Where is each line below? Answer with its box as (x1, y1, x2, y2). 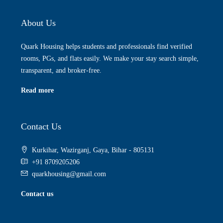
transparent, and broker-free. (21, 67, 102, 74)
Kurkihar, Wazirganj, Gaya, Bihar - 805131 (32, 146, 154, 154)
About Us (21, 18, 56, 28)
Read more (21, 87, 54, 94)
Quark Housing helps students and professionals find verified (21, 43, 192, 50)
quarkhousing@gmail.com (32, 170, 106, 178)
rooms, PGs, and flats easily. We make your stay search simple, (21, 55, 199, 62)
